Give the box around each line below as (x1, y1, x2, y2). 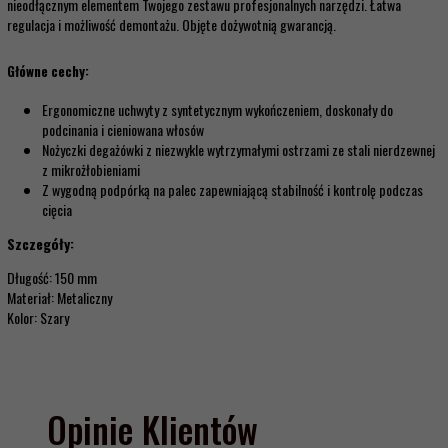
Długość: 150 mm (7, 267, 97, 289)
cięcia (42, 199, 72, 221)
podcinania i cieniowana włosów (42, 119, 204, 141)
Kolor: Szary (7, 307, 69, 329)
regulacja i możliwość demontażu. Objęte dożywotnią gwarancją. (7, 14, 339, 36)
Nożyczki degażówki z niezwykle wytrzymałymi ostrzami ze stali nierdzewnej (42, 139, 435, 161)
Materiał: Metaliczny (7, 287, 112, 309)
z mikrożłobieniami (42, 159, 140, 181)
